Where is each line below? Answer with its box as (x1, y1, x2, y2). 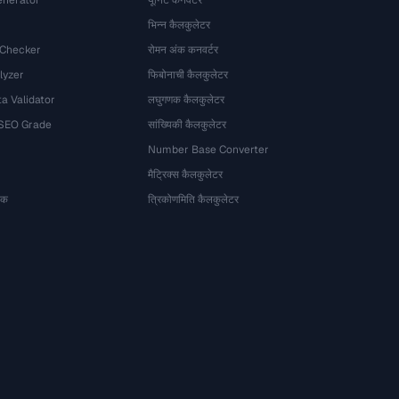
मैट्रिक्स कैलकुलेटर (148, 167, 224, 182)
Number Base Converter (148, 142, 270, 157)
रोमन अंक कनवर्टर (148, 43, 219, 57)
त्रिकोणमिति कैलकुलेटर (148, 192, 240, 207)
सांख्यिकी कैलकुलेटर (148, 118, 227, 132)
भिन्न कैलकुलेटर (148, 18, 211, 32)
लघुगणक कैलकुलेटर (148, 93, 225, 107)
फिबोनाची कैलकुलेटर (148, 68, 229, 82)
